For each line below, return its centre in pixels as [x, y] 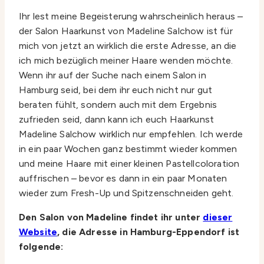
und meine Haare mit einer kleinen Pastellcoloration [129, 163]
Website [38, 232]
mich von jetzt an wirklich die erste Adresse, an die [128, 45]
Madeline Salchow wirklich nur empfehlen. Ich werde [131, 134]
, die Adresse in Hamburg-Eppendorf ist [148, 232]
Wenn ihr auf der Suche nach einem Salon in [113, 75]
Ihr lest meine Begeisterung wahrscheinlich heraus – [131, 16]
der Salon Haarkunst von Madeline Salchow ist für [126, 31]
